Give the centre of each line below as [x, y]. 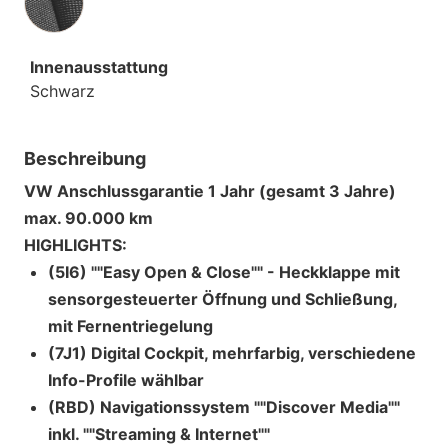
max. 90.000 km [88, 217]
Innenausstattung [99, 66]
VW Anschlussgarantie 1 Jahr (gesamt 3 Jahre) [210, 190]
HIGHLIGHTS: [75, 244]
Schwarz [62, 90]
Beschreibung [85, 158]
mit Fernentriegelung [130, 325]
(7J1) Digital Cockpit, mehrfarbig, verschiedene [232, 352]
